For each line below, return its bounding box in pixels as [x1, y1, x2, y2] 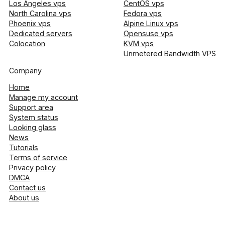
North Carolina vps [9, 9, 71, 18]
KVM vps [124, 39, 154, 48]
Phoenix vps [9, 19, 51, 28]
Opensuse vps [124, 29, 173, 38]
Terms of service [9, 153, 67, 162]
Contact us [9, 183, 46, 192]
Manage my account [9, 93, 78, 102]
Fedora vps [124, 9, 162, 18]
